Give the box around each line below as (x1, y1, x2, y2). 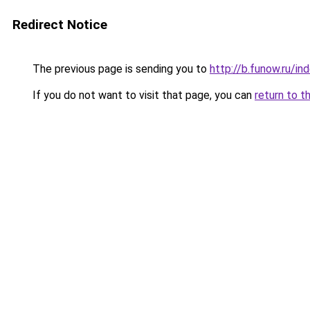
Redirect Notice (12, 17, 107, 33)
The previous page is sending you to (30, 62, 210, 75)
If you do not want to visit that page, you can (30, 89, 255, 102)
